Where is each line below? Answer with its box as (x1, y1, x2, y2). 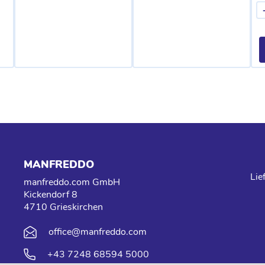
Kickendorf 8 (24, 188, 77, 201)
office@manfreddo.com (49, 225, 147, 238)
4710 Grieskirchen (24, 201, 103, 214)
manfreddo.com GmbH (24, 176, 120, 189)
